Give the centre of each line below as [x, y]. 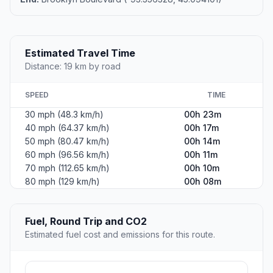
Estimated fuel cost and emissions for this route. [120, 234]
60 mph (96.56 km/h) [67, 154]
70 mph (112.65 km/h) [67, 168]
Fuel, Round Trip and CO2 [86, 221]
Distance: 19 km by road [73, 66]
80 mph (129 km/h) [62, 181]
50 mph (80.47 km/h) [67, 141]
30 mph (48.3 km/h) [64, 114]
